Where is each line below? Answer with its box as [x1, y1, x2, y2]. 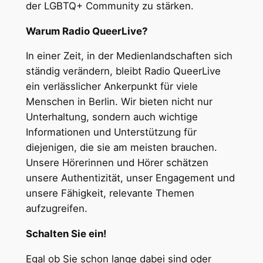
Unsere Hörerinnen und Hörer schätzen [25, 157, 208, 169]
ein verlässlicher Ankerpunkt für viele [25, 80, 198, 93]
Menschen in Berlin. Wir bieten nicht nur [25, 96, 213, 108]
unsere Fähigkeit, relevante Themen [25, 187, 194, 200]
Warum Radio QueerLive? [25, 25, 147, 37]
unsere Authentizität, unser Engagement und [25, 172, 235, 184]
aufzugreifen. [25, 203, 87, 215]
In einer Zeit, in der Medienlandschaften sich [25, 50, 232, 62]
